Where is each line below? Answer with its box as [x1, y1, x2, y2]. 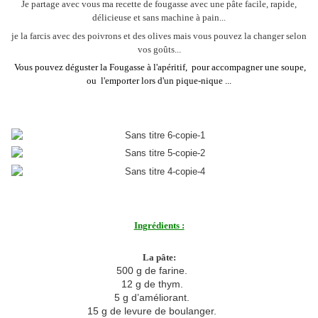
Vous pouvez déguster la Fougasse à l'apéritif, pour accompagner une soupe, [12, 62, 306, 73]
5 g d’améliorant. [114, 291, 190, 303]
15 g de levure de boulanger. [87, 305, 216, 317]
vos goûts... [137, 43, 181, 55]
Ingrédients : [133, 220, 185, 231]
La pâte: [142, 251, 176, 263]
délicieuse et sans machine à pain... [92, 12, 226, 23]
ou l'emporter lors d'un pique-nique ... [87, 75, 231, 87]
